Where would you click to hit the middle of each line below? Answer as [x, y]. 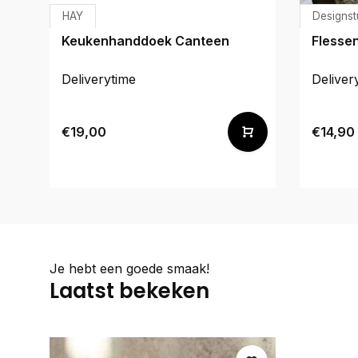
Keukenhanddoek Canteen [145, 40]
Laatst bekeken [129, 290]
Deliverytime [99, 79]
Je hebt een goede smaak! [129, 268]
